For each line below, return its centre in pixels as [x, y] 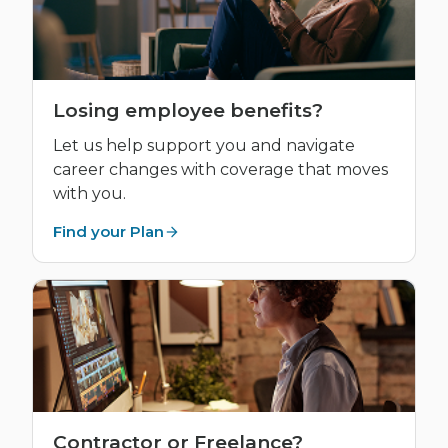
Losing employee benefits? [188, 110]
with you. [89, 193]
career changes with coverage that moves [220, 169]
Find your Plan [108, 231]
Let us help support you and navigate [204, 145]
